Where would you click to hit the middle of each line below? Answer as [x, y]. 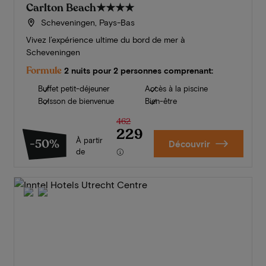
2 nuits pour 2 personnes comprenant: [138, 71]
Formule [44, 71]
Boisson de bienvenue [76, 101]
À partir [89, 140]
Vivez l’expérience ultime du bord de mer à [105, 40]
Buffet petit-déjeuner [74, 89]
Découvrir [189, 144]
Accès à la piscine [176, 89]
